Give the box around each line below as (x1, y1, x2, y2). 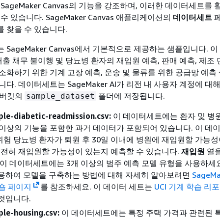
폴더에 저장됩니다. (96, 91, 165, 101)
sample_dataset (26, 91, 95, 101)
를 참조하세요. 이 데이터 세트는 (40, 182, 154, 192)
